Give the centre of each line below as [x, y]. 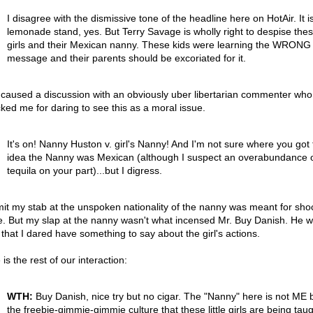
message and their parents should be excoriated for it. [126, 58]
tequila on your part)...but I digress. [84, 170]
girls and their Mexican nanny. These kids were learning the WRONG [159, 45]
